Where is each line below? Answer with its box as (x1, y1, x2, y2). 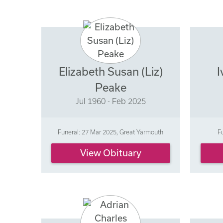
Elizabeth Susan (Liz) (58, 65, 163, 78)
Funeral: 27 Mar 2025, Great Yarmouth (58, 128, 164, 135)
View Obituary (80, 147, 141, 159)
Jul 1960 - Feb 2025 (75, 96, 146, 106)
